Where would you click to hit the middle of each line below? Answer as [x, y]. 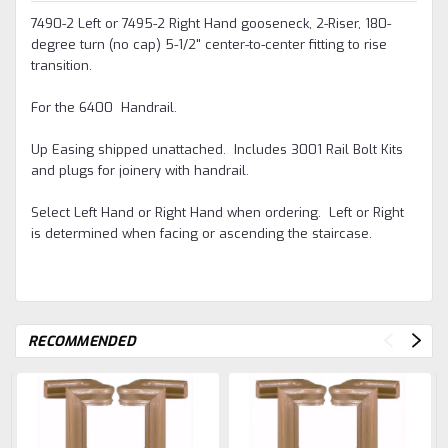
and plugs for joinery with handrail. [140, 171]
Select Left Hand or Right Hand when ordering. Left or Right [217, 213]
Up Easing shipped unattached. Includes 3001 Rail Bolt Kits [217, 150]
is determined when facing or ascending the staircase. [201, 234]
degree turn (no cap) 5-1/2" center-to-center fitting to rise [209, 45]
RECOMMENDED [82, 342]
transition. [61, 66]
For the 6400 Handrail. [104, 108]
